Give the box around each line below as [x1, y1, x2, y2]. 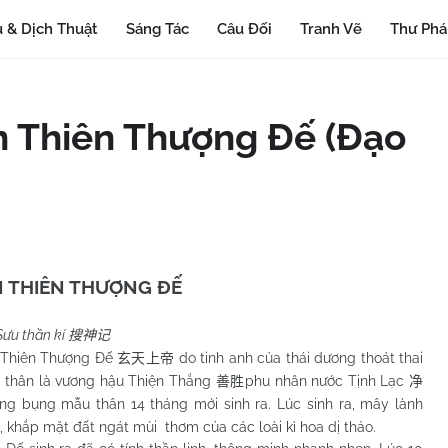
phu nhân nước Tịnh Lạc [244, 373, 409, 389]
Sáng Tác [126, 20, 190, 38]
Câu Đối [217, 20, 273, 38]
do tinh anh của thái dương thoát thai [174, 350, 424, 366]
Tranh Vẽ [300, 20, 363, 38]
